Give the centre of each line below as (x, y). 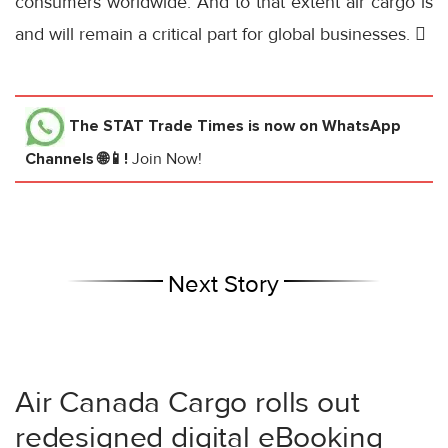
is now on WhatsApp (322, 126)
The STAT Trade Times (156, 126)
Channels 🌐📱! (78, 159)
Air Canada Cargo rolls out (187, 403)
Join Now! (167, 159)
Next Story (224, 285)
